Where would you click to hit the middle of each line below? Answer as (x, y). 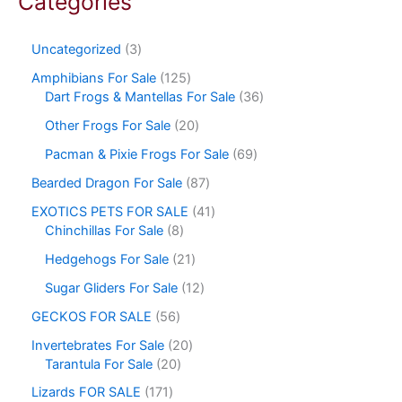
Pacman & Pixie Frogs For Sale (137, 154)
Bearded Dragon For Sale (107, 183)
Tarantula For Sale (99, 364)
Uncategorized (76, 50)
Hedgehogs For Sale (107, 259)
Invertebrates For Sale (98, 345)
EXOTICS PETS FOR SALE (110, 211)
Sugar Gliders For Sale (111, 288)
